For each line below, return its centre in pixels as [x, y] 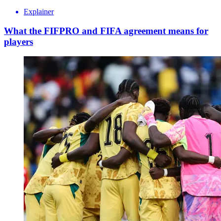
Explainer [39, 11]
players [18, 41]
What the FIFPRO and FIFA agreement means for [106, 31]
